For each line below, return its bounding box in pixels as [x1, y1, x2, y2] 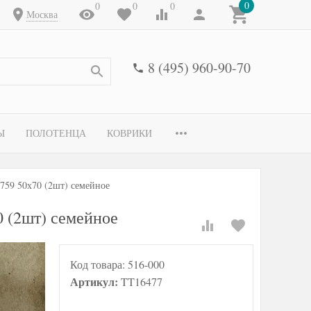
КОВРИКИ [107, 126, 152, 140]
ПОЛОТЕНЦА [26, 126, 86, 140]
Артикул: [70, 274, 121, 289]
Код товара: [70, 257, 128, 271]
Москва [26, 8, 58, 21]
